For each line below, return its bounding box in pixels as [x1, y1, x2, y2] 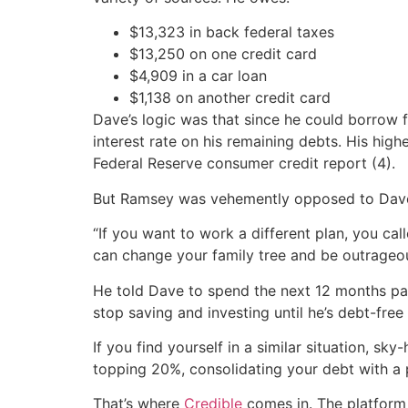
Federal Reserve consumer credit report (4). [93, 154, 395, 173]
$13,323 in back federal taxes [129, 23, 334, 42]
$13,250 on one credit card [129, 45, 317, 64]
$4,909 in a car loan [129, 66, 267, 86]
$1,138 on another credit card [129, 88, 331, 107]
